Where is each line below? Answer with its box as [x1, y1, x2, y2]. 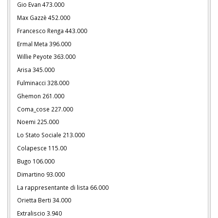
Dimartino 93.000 [17, 170, 65, 178]
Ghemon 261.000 [17, 91, 64, 100]
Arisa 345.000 [17, 66, 54, 74]
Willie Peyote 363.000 [17, 53, 75, 61]
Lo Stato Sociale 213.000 [17, 131, 85, 139]
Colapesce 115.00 [17, 144, 67, 152]
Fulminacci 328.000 [17, 79, 69, 87]
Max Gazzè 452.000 [17, 13, 70, 21]
